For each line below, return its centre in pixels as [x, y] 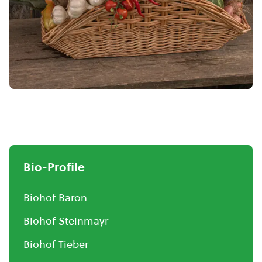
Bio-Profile [54, 167]
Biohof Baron [55, 197]
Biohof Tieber [56, 244]
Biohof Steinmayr [66, 221]
